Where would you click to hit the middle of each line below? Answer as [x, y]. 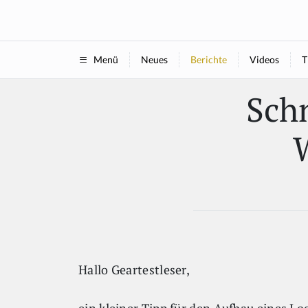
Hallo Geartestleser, [134, 269]
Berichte [208, 59]
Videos [264, 59]
